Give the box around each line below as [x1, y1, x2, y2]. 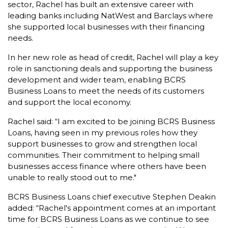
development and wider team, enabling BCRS [8, 74, 186, 84]
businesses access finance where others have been [8, 161, 206, 171]
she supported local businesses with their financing [8, 21, 205, 32]
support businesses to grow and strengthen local [8, 138, 197, 149]
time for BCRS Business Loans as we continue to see [8, 214, 209, 224]
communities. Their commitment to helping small [8, 150, 199, 160]
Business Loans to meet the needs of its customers [8, 85, 204, 96]
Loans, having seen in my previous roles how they [8, 127, 197, 137]
